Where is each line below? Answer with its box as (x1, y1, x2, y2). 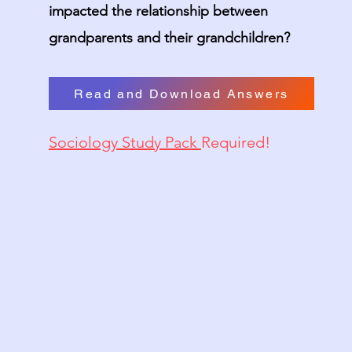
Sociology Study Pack (48, 133, 201, 152)
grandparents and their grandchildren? (48, 29, 290, 46)
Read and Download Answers (74, 86, 289, 101)
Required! (200, 133, 270, 152)
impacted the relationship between (48, 2, 268, 20)
